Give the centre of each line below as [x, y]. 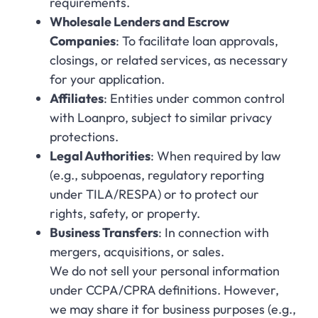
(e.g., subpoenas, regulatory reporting [157, 175]
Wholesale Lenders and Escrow [139, 21]
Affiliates [77, 98]
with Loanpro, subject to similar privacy [161, 117]
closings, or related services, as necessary [169, 60]
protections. [84, 136]
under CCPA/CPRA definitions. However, [164, 290]
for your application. [107, 79]
